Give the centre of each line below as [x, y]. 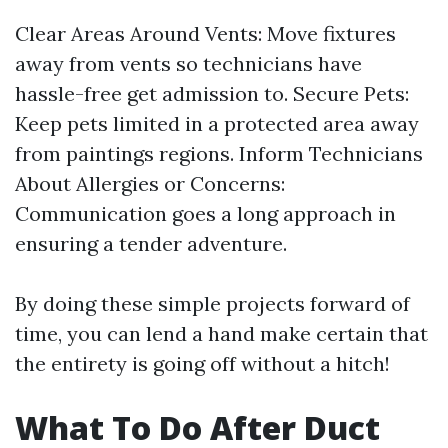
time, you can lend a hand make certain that [221, 333]
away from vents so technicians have [188, 63]
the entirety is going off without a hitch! [202, 363]
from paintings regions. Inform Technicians [219, 153]
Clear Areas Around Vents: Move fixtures [205, 33]
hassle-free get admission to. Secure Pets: [212, 93]
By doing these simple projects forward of [212, 303]
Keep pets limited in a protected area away [217, 123]
